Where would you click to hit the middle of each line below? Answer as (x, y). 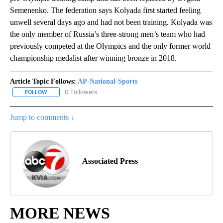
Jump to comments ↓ (42, 117)
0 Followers (81, 92)
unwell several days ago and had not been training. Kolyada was (111, 22)
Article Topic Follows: (43, 82)
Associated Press (110, 161)
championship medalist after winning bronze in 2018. (93, 58)
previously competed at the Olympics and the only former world (110, 46)
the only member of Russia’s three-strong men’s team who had (108, 34)
